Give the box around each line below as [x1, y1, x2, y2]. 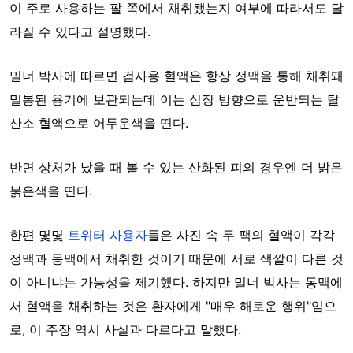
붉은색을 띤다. [9, 182, 92, 199]
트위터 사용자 [68, 226, 147, 243]
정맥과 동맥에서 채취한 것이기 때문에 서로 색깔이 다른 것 [9, 250, 344, 266]
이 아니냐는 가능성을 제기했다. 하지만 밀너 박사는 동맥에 [9, 273, 343, 290]
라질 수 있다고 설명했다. [9, 23, 150, 39]
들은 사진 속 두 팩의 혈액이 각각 [147, 226, 335, 243]
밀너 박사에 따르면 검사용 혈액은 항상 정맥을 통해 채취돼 [9, 67, 344, 84]
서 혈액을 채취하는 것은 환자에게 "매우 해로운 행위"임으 [9, 297, 336, 314]
